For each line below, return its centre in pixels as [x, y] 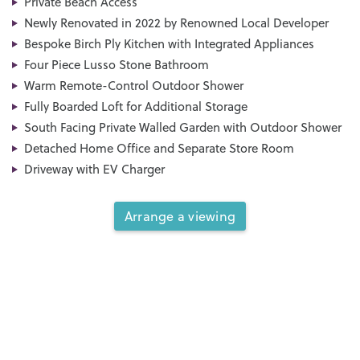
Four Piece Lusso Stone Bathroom [117, 64]
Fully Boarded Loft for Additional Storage [136, 106]
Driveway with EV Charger [94, 169]
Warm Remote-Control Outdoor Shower [134, 85]
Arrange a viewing [180, 216]
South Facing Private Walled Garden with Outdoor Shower [183, 127]
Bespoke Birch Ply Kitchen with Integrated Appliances [169, 43]
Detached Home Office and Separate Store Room [159, 148]
